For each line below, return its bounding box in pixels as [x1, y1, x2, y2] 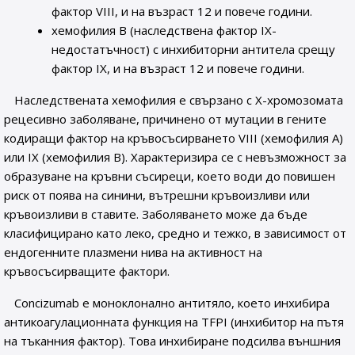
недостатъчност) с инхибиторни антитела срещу [52, 41, 336, 57]
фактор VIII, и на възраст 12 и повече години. [52, 3, 313, 19]
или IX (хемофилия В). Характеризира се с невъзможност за [4, 149, 346, 165]
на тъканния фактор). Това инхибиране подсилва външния [4, 333, 341, 349]
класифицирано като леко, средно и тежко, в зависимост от [4, 225, 346, 241]
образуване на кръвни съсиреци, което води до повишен [4, 168, 335, 184]
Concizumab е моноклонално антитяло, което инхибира [14, 295, 330, 311]
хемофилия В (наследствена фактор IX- [52, 22, 277, 38]
